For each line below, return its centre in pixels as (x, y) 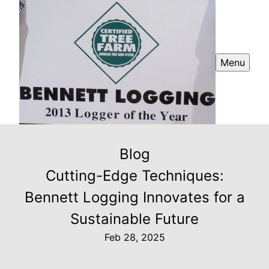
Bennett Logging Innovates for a (134, 198)
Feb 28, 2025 (134, 237)
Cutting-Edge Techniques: (134, 176)
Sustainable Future (134, 219)
